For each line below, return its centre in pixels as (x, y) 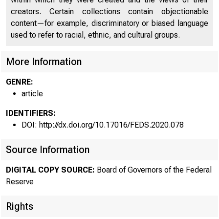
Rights (20, 206)
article (32, 94)
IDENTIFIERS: (31, 113)
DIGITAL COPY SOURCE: (50, 170)
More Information (44, 62)
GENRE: (20, 82)
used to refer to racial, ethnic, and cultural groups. (95, 35)
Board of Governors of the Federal (153, 170)
